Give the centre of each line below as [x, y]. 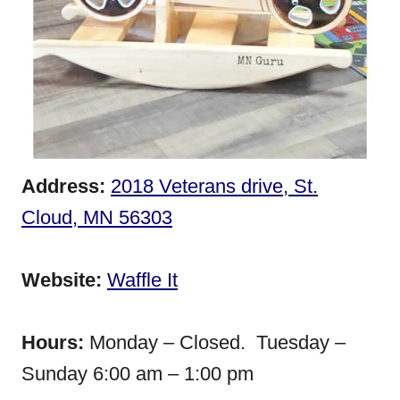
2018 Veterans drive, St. [214, 186]
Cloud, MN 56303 [97, 217]
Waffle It [142, 280]
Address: [63, 186]
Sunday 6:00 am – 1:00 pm [137, 374]
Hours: [53, 342]
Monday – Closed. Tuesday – [215, 342]
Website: [64, 280]
